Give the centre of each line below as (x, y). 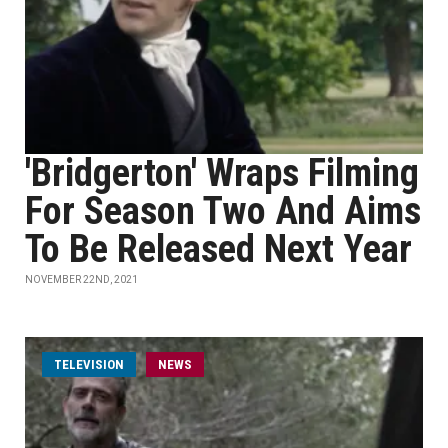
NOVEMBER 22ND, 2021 (81, 279)
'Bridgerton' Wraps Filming (222, 173)
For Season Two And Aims (223, 211)
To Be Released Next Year (218, 249)
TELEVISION (89, 364)
